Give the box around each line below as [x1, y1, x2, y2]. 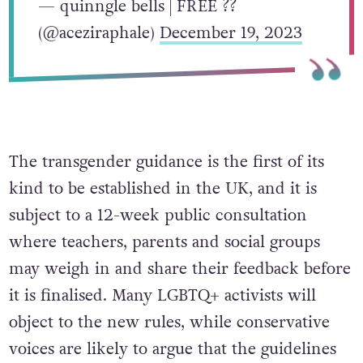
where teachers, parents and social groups [8, 230, 320, 254]
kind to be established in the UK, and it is [8, 177, 317, 200]
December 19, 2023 [159, 21, 302, 45]
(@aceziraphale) [37, 21, 160, 45]
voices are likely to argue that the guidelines [8, 337, 336, 361]
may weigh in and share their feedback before [8, 257, 351, 280]
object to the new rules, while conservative [8, 310, 330, 334]
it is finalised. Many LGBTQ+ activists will [8, 284, 316, 307]
